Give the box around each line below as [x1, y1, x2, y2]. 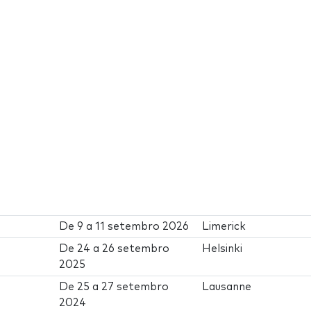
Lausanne [202, 282, 252, 293]
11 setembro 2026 [95, 221, 190, 233]
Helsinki [202, 244, 243, 255]
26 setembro [102, 244, 170, 255]
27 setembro [101, 282, 169, 293]
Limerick [202, 221, 246, 233]
